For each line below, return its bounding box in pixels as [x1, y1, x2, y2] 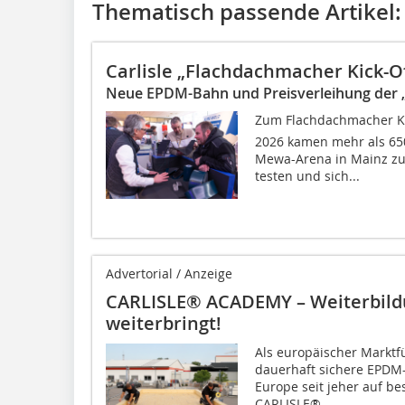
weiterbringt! [106, 310, 221, 335]
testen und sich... [254, 166, 360, 184]
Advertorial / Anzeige [106, 264, 232, 282]
